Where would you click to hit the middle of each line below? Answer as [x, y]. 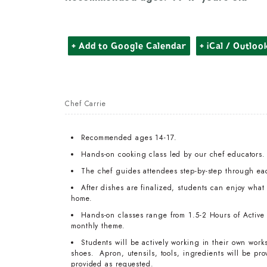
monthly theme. [98, 226]
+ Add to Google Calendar [129, 46]
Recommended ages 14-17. [129, 137]
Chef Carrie [86, 103]
